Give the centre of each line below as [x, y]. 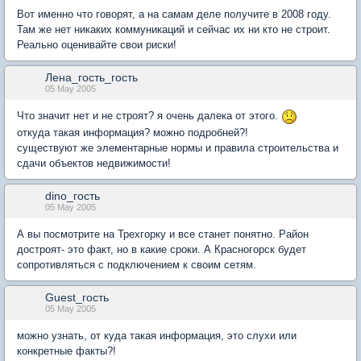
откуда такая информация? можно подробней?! [133, 132]
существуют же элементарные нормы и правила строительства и [178, 147]
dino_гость [73, 195]
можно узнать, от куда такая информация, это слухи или [157, 335]
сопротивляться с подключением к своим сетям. [137, 264]
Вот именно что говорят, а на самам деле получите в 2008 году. [174, 15]
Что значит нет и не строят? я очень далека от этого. [149, 116]
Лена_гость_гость [91, 78]
